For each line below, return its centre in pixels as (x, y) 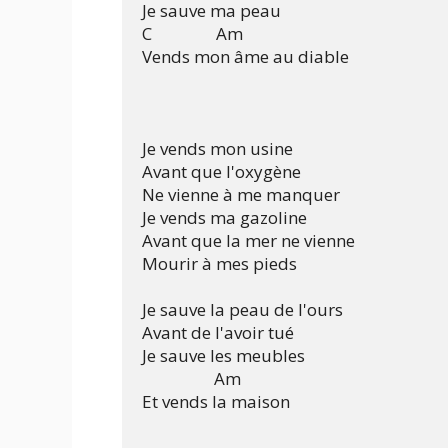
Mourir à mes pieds (219, 264)
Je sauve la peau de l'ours (242, 310)
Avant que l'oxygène (221, 172)
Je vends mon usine (217, 149)
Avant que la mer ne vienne (248, 241)
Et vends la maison (216, 402)
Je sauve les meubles (223, 356)
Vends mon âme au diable (245, 57)
